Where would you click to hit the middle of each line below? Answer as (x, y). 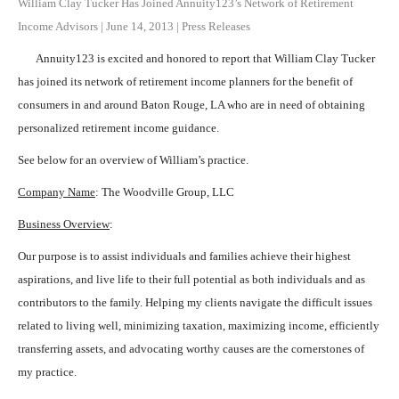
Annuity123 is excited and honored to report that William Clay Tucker (205, 58)
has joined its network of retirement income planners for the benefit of (185, 81)
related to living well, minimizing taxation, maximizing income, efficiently (199, 325)
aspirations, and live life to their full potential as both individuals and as (191, 279)
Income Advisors (58, 26)
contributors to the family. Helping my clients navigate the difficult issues (195, 302)
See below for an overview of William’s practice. (133, 159)
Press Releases (216, 26)
